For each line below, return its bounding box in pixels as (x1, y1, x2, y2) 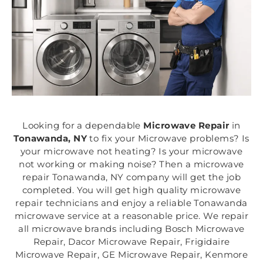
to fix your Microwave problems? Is (87, 133, 249, 144)
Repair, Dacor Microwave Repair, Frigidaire (33, 236, 230, 248)
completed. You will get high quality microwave (22, 184, 241, 196)
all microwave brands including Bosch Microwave (18, 223, 245, 235)
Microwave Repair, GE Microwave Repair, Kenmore (15, 249, 248, 261)
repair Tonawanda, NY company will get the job (22, 171, 241, 183)
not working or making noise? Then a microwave (19, 159, 244, 170)
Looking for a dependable (22, 120, 144, 131)
